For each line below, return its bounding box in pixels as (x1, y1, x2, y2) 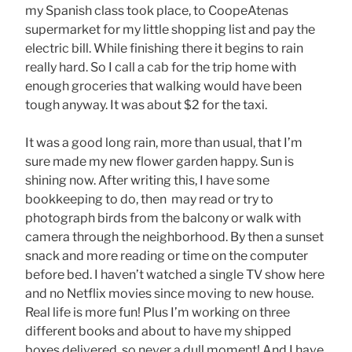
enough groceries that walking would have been (25, 78, 302, 93)
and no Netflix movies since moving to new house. (25, 285, 313, 301)
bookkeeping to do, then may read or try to (25, 191, 273, 207)
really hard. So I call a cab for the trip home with (25, 59, 296, 75)
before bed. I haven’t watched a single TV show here (25, 266, 324, 282)
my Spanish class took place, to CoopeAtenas (25, 2, 288, 18)
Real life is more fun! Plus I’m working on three (25, 304, 290, 320)
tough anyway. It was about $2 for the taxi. (25, 97, 267, 112)
